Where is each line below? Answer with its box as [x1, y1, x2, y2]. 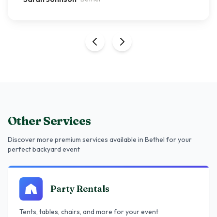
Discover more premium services [8, 135, 109, 144]
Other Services [8, 114, 91, 128]
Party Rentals [50, 183, 109, 194]
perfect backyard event [8, 145, 80, 154]
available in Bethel [109, 135, 165, 144]
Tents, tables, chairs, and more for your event [19, 207, 158, 216]
